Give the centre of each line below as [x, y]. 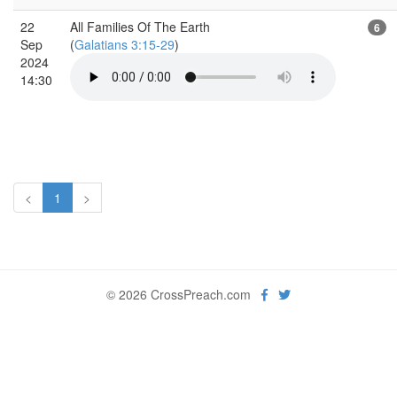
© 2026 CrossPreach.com [184, 294]
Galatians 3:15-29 [125, 44]
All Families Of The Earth [140, 26]
